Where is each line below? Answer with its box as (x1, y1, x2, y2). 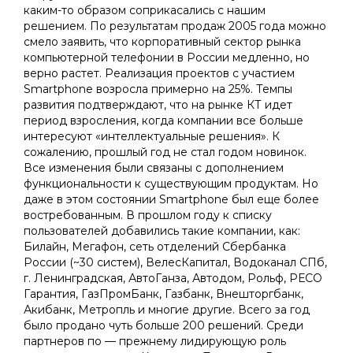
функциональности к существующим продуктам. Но (24, 176, 318, 191)
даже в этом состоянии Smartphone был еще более (24, 192, 319, 206)
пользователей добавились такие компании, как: (24, 224, 300, 238)
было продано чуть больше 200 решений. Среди (24, 318, 303, 333)
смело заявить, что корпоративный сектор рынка (24, 35, 301, 49)
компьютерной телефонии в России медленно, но (24, 50, 310, 65)
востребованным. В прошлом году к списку (24, 208, 272, 222)
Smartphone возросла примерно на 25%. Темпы (24, 82, 292, 96)
